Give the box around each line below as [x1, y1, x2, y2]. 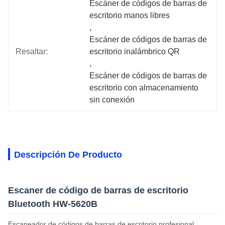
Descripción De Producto [14, 150, 122, 160]
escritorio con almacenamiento [89, 83, 199, 92]
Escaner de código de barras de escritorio [8, 185, 188, 195]
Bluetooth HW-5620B [8, 199, 97, 209]
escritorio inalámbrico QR [89, 47, 180, 56]
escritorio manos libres [89, 11, 170, 20]
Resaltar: [16, 47, 48, 56]
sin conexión [89, 95, 135, 104]
